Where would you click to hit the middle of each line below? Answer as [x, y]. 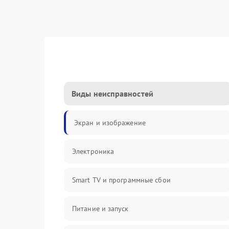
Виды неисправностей [112, 94]
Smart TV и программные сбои [121, 180]
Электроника [93, 151]
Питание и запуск [100, 209]
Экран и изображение [110, 123]
